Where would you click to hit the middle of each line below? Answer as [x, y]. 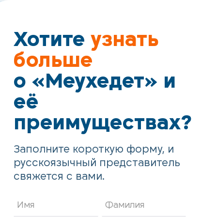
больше [53, 60]
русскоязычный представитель [97, 163]
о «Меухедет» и [95, 81]
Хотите [52, 39]
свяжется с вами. [59, 177]
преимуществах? [103, 123]
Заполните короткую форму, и [94, 150]
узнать [125, 39]
